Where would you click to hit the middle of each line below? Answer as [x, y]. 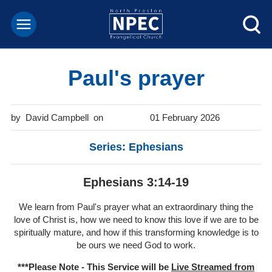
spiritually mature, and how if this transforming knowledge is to [136, 232]
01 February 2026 [185, 117]
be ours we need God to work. [136, 245]
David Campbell [57, 117]
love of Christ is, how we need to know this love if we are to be [136, 219]
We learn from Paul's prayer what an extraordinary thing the [136, 206]
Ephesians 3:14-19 [136, 182]
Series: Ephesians [136, 147]
